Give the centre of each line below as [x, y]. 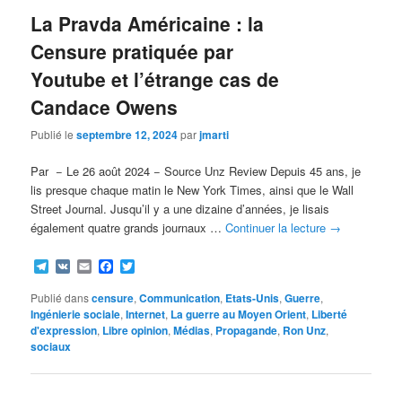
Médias [192, 331]
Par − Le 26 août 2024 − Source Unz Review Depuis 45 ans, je [196, 171]
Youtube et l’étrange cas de [155, 79]
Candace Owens [105, 107]
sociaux [51, 347]
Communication [180, 298]
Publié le [54, 135]
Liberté [330, 315]
